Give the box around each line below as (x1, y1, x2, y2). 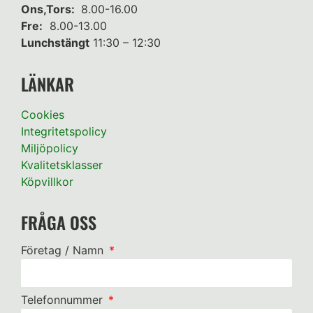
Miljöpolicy (21, 140, 78, 155)
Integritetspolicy (21, 124, 107, 138)
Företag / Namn (21, 243, 107, 258)
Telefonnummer (21, 293, 106, 307)
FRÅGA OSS (21, 210, 96, 235)
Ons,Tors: (21, 2, 78, 17)
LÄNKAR (21, 71, 74, 96)
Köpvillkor (21, 174, 73, 189)
